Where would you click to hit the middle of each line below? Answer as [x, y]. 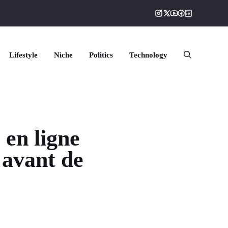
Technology [148, 55]
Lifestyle [23, 55]
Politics [101, 55]
